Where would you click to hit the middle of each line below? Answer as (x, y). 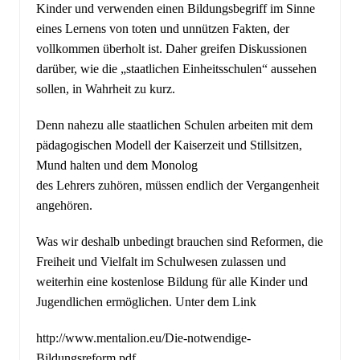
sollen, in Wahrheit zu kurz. (105, 89)
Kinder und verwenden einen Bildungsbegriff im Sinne (175, 9)
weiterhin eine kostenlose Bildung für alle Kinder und (172, 282)
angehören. (64, 206)
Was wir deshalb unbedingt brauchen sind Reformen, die (179, 242)
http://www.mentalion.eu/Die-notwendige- (143, 338)
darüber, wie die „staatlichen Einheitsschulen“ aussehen (176, 69)
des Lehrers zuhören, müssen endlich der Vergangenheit (177, 186)
